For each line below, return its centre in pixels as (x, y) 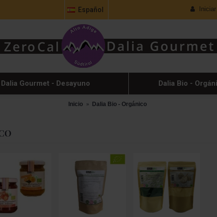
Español (91, 10)
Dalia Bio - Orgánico (119, 104)
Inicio (76, 104)
